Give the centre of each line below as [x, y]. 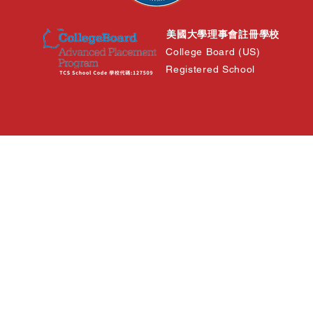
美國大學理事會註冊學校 [223, 34]
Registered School [211, 69]
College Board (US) [213, 52]
